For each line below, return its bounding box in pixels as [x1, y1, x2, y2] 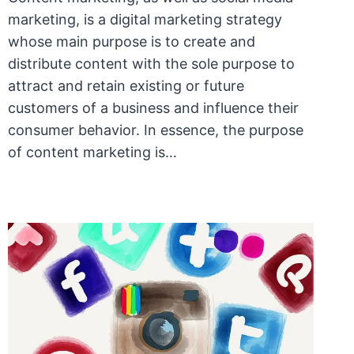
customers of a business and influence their [7, 100, 299, 117]
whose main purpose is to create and [7, 33, 255, 51]
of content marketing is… [7, 144, 177, 161]
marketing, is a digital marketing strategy [7, 11, 282, 28]
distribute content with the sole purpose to [7, 55, 295, 73]
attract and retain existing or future [7, 77, 244, 95]
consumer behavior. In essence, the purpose [7, 122, 303, 139]
